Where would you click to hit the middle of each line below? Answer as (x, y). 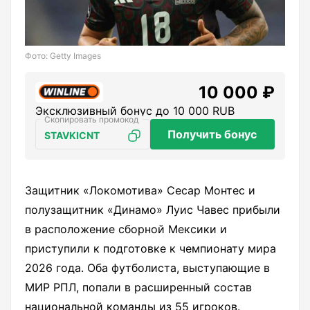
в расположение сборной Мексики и (126, 229)
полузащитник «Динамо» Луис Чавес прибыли (153, 210)
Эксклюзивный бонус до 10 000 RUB (135, 111)
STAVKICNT (72, 136)
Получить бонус (212, 135)
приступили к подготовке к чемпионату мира (151, 249)
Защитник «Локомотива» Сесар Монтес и (140, 191)
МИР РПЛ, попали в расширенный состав (138, 288)
